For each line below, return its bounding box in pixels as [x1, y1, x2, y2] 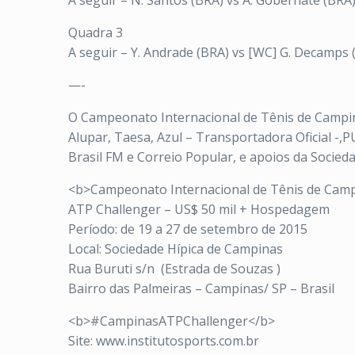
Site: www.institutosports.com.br [68, 332, 259, 349]
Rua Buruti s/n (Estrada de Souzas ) [68, 260, 281, 277]
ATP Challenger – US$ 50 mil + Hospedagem [68, 200, 330, 218]
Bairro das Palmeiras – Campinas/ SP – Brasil [68, 280, 334, 297]
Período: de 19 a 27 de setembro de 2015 [68, 220, 307, 238]
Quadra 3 [68, 24, 123, 41]
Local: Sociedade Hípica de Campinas [68, 240, 283, 258]
